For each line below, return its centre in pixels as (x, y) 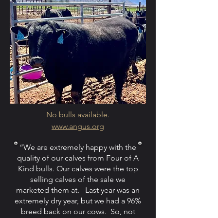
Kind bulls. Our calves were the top (78, 169)
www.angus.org (78, 127)
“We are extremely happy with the (78, 147)
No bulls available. (78, 115)
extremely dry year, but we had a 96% (78, 201)
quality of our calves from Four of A (78, 158)
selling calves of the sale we (78, 180)
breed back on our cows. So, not (78, 212)
